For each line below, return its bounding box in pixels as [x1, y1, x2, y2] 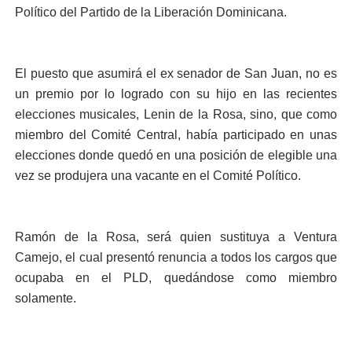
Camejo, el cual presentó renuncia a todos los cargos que [14, 251, 338, 264]
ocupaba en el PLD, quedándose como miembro [14, 271, 338, 284]
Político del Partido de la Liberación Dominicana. [14, 5, 287, 19]
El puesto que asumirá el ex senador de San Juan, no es [14, 67, 338, 80]
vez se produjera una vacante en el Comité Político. [14, 169, 301, 182]
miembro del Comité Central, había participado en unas [14, 128, 338, 141]
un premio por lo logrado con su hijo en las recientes [14, 87, 338, 101]
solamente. [14, 291, 76, 305]
